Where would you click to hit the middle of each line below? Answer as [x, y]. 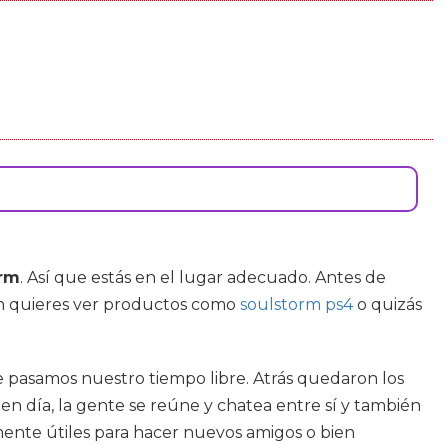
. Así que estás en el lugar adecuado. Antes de [203, 277]
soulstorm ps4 [296, 304]
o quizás [387, 304]
